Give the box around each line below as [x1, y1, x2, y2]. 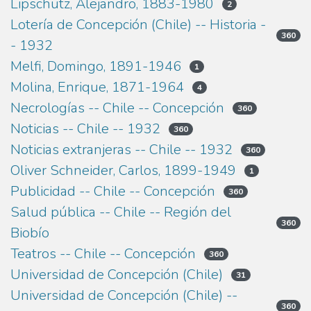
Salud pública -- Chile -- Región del [10, 203, 231, 222]
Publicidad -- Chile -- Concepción [10, 182, 215, 201]
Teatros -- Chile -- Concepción [10, 244, 196, 264]
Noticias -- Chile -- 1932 [10, 119, 160, 139]
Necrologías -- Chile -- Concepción [10, 99, 224, 118]
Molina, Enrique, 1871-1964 [10, 78, 184, 97]
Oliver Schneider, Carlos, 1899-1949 [10, 161, 236, 180]
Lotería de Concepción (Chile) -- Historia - [10, 15, 266, 35]
